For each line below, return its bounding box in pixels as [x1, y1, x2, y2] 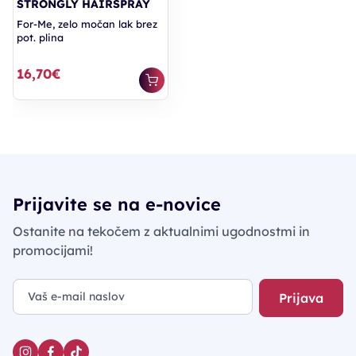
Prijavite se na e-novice [13, 193, 221, 215]
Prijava [279, 290, 323, 307]
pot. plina [17, 31, 64, 44]
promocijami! [13, 242, 93, 259]
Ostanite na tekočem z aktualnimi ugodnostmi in [13, 223, 310, 240]
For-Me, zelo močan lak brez [17, 17, 157, 31]
